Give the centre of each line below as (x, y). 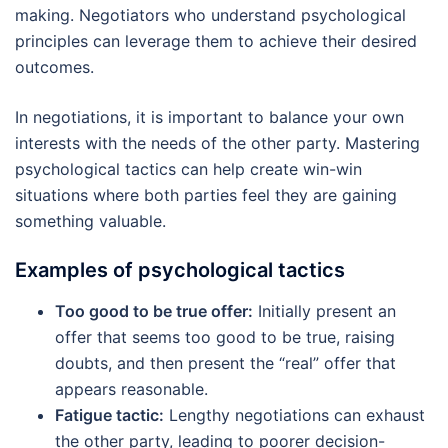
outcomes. (54, 67)
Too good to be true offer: (154, 311)
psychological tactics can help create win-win (188, 169)
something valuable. (90, 221)
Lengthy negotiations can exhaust (294, 415)
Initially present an (324, 311)
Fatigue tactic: (109, 415)
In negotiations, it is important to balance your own (209, 117)
